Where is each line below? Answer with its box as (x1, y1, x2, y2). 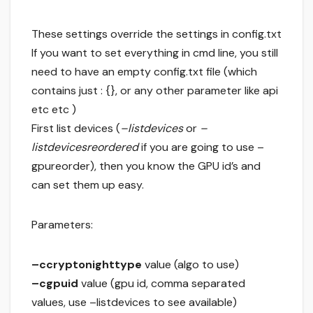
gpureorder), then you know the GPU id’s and (31, 159, 261, 174)
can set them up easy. (31, 177, 144, 193)
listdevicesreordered (31, 140, 138, 155)
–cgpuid (31, 276, 78, 291)
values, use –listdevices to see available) (31, 295, 237, 310)
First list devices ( (31, 121, 120, 136)
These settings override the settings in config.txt (31, 27, 282, 42)
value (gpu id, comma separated (78, 276, 245, 291)
